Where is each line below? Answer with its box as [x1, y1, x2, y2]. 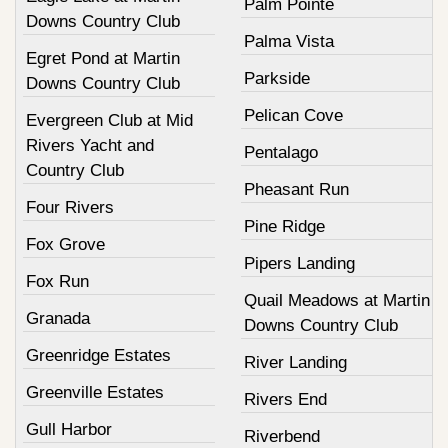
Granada [26, 308, 90, 328]
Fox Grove [26, 234, 105, 254]
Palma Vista [243, 31, 334, 51]
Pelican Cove [243, 105, 343, 125]
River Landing [243, 352, 347, 372]
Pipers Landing [243, 253, 355, 273]
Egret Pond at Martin [26, 48, 180, 68]
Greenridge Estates [26, 345, 171, 365]
